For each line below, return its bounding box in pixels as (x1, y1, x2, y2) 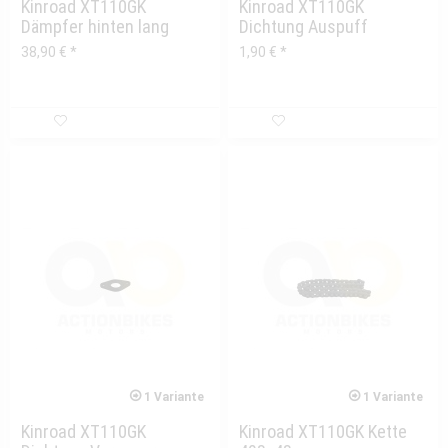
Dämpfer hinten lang (21, 15, 170, 37)
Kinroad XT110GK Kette (239, 421, 408, 443)
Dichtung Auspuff (239, 15, 369, 37)
